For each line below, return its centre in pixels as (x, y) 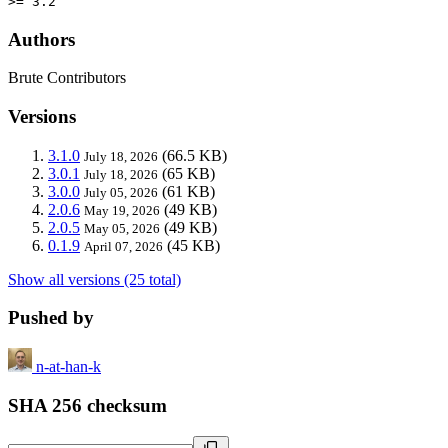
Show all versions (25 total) (94, 279)
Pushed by (51, 318)
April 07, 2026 (123, 246)
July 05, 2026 (121, 192)
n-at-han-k (68, 367)
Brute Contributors (67, 78)
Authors (41, 39)
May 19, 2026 (122, 210)
